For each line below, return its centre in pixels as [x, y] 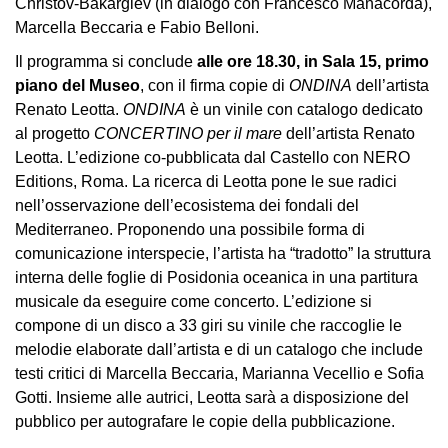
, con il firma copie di [214, 85]
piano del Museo [77, 85]
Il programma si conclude [106, 61]
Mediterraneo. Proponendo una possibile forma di [190, 229]
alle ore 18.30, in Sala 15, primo [313, 61]
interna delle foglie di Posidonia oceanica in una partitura [216, 277]
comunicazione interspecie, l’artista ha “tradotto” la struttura [223, 253]
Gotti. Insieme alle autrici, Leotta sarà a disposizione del [212, 397]
